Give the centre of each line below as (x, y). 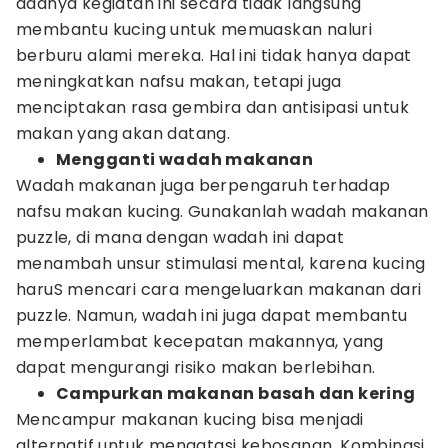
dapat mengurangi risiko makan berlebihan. (196, 367)
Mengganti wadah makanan (185, 159)
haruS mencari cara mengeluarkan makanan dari (219, 289)
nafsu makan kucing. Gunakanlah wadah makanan (222, 211)
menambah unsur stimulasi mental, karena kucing (221, 263)
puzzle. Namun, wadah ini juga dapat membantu (212, 315)
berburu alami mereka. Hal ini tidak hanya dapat (214, 55)
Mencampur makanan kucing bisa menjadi (190, 419)
